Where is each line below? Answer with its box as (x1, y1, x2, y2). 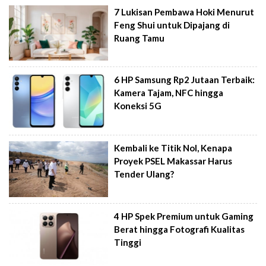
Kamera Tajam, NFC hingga (114, 87, 224, 99)
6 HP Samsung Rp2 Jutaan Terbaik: (114, 74, 255, 85)
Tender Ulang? (114, 169, 175, 179)
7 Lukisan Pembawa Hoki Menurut (114, 6, 255, 17)
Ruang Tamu (114, 32, 165, 43)
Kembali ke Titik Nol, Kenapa (114, 142, 233, 153)
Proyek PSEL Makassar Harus (114, 156, 233, 166)
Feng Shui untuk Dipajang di (114, 19, 230, 30)
